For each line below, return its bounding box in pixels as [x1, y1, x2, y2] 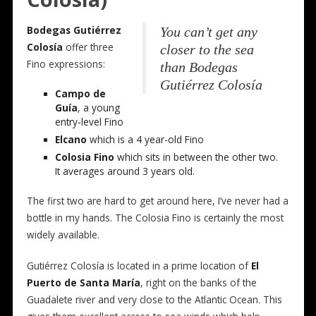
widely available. [26, 229, 99, 241]
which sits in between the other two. [114, 151, 278, 164]
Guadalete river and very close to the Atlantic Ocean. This [26, 293, 282, 306]
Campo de [54, 87, 106, 100]
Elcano [54, 133, 87, 146]
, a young [77, 102, 120, 114]
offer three [62, 41, 114, 54]
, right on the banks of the [140, 276, 257, 289]
